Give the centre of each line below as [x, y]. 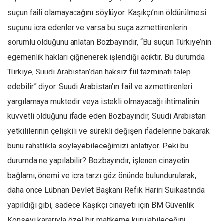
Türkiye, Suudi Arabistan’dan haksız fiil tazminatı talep [99, 72]
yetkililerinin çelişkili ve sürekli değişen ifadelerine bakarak [109, 131]
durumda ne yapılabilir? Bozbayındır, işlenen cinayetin [98, 161]
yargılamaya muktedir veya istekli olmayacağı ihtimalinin [103, 102]
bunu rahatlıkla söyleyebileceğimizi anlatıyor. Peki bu [98, 146]
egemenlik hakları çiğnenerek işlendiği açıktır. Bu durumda [106, 57]
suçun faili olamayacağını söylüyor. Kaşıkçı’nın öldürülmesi [107, 13]
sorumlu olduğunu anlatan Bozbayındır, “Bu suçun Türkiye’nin [109, 42]
